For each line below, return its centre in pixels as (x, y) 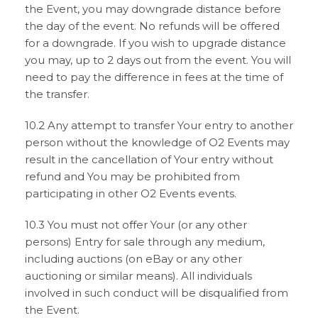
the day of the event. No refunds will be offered (152, 26)
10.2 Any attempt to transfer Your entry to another (159, 125)
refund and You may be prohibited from (132, 176)
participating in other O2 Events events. (131, 193)
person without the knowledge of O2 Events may (157, 142)
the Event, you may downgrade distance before (153, 9)
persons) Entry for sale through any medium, (145, 242)
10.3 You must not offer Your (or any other (136, 225)
